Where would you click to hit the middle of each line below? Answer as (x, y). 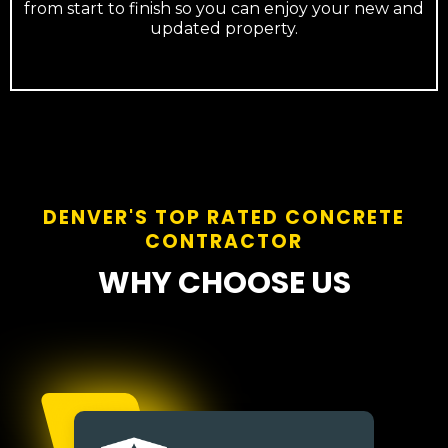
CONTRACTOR (224, 241)
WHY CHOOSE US (224, 283)
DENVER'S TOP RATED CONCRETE (224, 217)
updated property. (224, 28)
